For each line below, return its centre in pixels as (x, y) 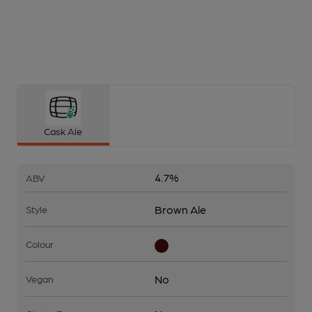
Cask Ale (63, 131)
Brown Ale (180, 209)
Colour (40, 244)
